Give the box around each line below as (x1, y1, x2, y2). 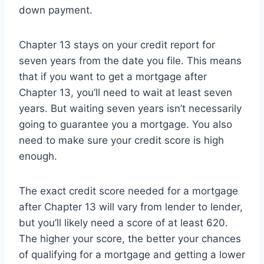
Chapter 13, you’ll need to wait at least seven (19, 87, 232, 99)
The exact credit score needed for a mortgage (19, 185, 238, 197)
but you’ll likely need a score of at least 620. (19, 217, 228, 229)
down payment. (19, 4, 93, 16)
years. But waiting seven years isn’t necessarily (19, 103, 242, 115)
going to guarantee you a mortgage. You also (19, 118, 232, 131)
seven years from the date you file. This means (19, 55, 242, 67)
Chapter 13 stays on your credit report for (19, 39, 215, 51)
